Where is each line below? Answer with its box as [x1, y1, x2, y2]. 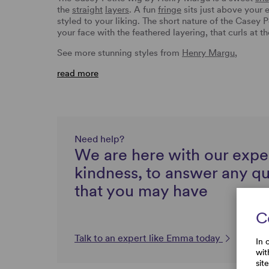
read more [57, 67, 98, 79]
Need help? [74, 133, 124, 145]
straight [72, 4, 103, 15]
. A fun [129, 4, 158, 15]
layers [105, 4, 129, 15]
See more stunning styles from [57, 47, 182, 58]
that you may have [74, 180, 208, 201]
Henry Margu [182, 47, 235, 58]
